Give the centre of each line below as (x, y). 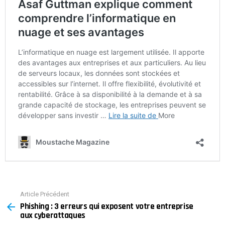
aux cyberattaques (53, 215)
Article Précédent (45, 194)
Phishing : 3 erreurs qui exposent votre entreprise (107, 206)
